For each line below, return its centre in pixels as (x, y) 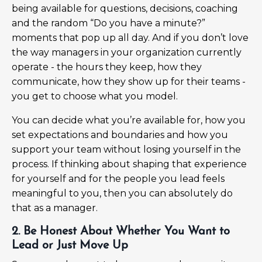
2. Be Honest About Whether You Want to (121, 231)
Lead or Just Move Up (70, 245)
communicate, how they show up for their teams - (129, 81)
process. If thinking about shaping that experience (129, 164)
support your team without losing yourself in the (126, 149)
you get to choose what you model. (95, 96)
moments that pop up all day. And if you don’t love (130, 37)
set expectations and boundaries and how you (120, 135)
